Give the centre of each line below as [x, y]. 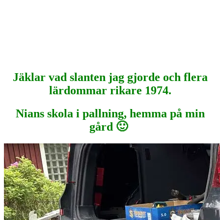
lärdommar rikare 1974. [110, 91]
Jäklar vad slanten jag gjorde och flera [110, 77]
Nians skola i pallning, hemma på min [110, 114]
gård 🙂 [110, 127]
